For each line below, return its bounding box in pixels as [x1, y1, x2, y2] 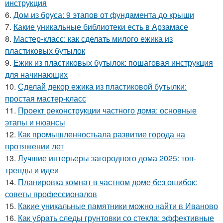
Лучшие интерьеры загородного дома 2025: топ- [18, 152, 196, 164]
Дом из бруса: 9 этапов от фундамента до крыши [13, 8, 194, 20]
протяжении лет [5, 140, 64, 152]
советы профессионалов [5, 188, 97, 200]
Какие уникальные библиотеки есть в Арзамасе [13, 20, 188, 32]
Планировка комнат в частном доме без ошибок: [18, 176, 197, 188]
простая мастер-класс [5, 92, 86, 104]
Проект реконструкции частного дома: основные [18, 104, 197, 116]
